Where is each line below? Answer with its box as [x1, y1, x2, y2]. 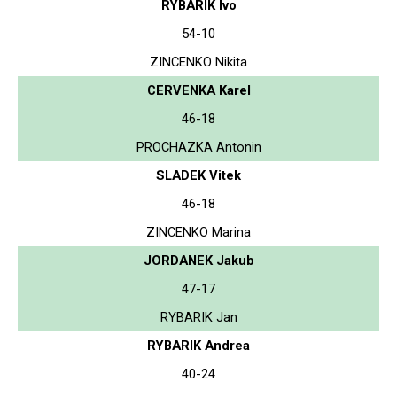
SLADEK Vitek [156, 167, 241, 183]
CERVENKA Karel [146, 82, 251, 98]
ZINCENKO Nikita [150, 53, 247, 70]
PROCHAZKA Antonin [136, 138, 261, 155]
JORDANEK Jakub [143, 252, 254, 269]
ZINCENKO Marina [146, 223, 251, 240]
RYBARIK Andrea [147, 337, 250, 354]
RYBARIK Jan [160, 308, 237, 325]
